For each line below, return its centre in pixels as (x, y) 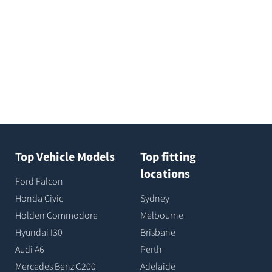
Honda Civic (39, 198)
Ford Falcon (39, 181)
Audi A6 (29, 249)
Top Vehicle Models (65, 156)
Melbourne (161, 215)
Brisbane (158, 232)
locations (165, 173)
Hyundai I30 (39, 232)
